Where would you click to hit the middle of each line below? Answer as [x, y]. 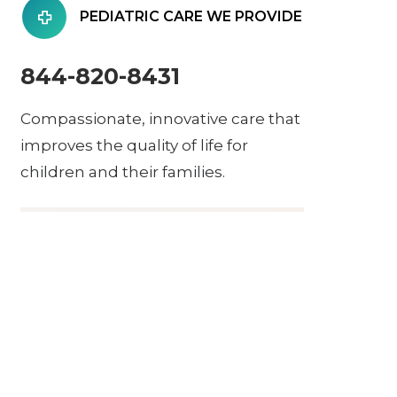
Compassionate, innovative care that [160, 119]
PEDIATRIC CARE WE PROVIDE [191, 16]
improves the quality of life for [134, 145]
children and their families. [123, 172]
